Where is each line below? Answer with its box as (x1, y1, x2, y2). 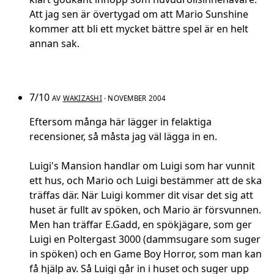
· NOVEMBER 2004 (102, 94, 166, 103)
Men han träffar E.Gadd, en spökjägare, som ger (29, 218, 252, 232)
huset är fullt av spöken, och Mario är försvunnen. (29, 203, 261, 217)
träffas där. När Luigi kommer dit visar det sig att (29, 188, 253, 202)
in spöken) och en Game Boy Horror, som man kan (29, 247, 262, 261)
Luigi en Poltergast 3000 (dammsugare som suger (29, 232, 261, 246)
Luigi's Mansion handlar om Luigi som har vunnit (29, 159, 255, 173)
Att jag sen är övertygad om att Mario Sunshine (29, 7, 248, 21)
